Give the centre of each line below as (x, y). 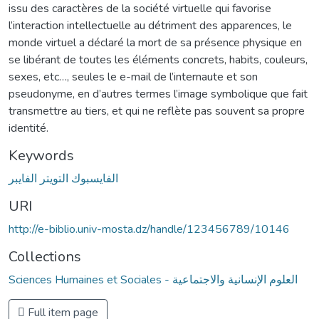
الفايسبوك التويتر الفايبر (63, 178)
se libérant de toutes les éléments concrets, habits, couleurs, (158, 59)
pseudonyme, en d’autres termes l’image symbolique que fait (158, 94)
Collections (45, 256)
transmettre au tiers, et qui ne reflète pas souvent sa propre (157, 111)
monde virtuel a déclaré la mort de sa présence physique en (155, 42)
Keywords (41, 155)
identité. (28, 128)
